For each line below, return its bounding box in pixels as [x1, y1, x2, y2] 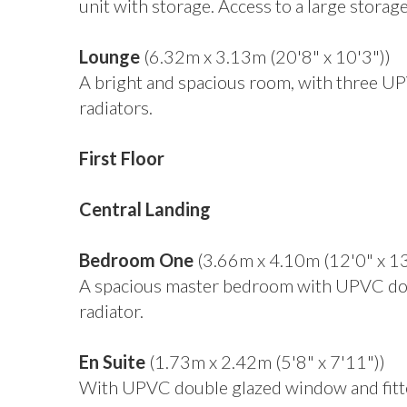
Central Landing [79, 198, 211, 220]
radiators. [79, 96, 153, 118]
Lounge [79, 45, 140, 67]
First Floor [79, 147, 164, 169]
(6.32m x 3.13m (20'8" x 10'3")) [140, 45, 391, 67]
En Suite [79, 351, 145, 372]
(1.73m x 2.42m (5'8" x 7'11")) [145, 351, 385, 372]
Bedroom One [79, 249, 194, 271]
